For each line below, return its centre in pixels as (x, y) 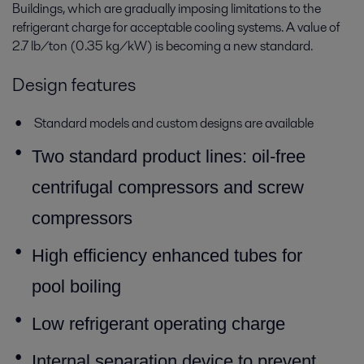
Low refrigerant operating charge (158, 324)
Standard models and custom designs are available (173, 123)
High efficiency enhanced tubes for (167, 256)
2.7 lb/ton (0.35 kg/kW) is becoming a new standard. (162, 45)
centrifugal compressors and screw (168, 188)
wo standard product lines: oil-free (173, 157)
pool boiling (79, 287)
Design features (74, 85)
